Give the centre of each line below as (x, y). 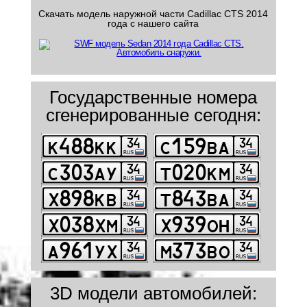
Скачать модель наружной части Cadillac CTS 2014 (153, 14)
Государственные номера (153, 97)
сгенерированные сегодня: (153, 115)
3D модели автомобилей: (153, 293)
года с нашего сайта (153, 23)
